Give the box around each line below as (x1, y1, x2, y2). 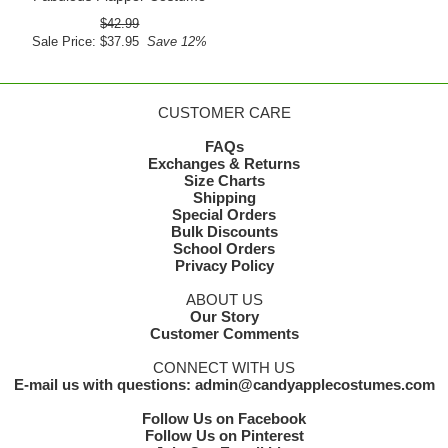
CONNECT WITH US (153, 359, 295, 377)
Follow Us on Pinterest (144, 427, 304, 445)
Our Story (189, 308, 259, 326)
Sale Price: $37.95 (32, 34, 140, 50)
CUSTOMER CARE (157, 104, 291, 122)
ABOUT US (185, 291, 263, 309)
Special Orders (172, 206, 276, 224)
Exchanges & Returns (148, 155, 300, 173)
